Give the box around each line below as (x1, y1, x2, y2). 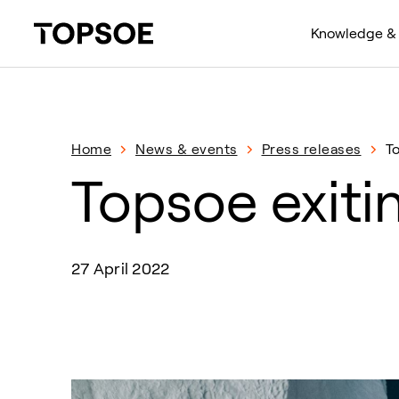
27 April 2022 (71, 260, 170, 278)
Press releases (261, 142, 362, 157)
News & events (135, 142, 238, 157)
